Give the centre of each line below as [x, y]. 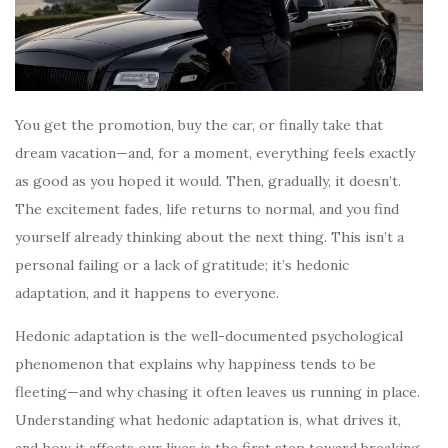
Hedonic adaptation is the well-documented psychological [209, 335]
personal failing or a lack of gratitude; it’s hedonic [182, 264]
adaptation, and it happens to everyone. [147, 292]
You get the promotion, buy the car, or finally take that [199, 124]
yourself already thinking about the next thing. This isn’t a [209, 236]
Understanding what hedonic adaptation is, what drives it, [208, 419]
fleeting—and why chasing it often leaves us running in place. [217, 391]
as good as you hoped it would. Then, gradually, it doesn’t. [208, 180]
